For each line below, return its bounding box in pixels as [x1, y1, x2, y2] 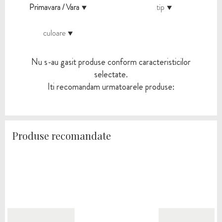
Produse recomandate [12, 129, 111, 142]
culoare [43, 27, 65, 39]
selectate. [94, 68, 128, 81]
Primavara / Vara [29, 1, 79, 13]
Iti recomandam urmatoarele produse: [48, 80, 174, 93]
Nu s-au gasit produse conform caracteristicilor [31, 55, 191, 68]
